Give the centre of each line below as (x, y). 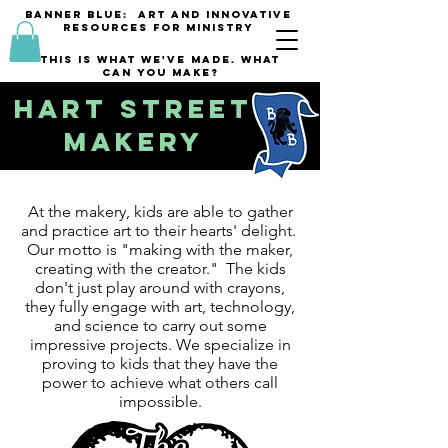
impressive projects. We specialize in (160, 344)
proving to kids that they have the (160, 363)
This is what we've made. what (160, 59)
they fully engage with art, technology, (160, 306)
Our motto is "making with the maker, (160, 249)
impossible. (160, 401)
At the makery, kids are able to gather (160, 211)
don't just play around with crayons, (160, 287)
